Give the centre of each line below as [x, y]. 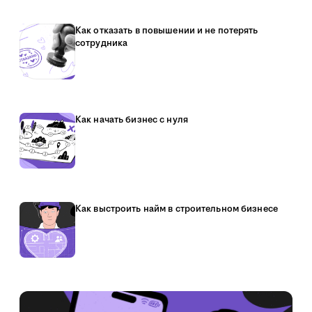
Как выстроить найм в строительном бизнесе [177, 209]
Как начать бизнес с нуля [132, 120]
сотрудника [102, 43]
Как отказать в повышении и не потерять [167, 31]
